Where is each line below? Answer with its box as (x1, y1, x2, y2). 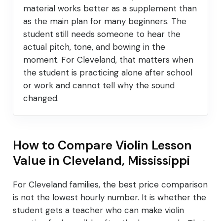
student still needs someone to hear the (23, 29, 181, 40)
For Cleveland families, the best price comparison (13, 179, 208, 190)
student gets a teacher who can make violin (13, 205, 184, 216)
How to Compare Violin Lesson (13, 137, 192, 154)
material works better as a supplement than (23, 3, 197, 14)
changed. (23, 93, 59, 104)
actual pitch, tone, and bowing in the (23, 41, 165, 53)
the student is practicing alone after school (23, 67, 192, 78)
